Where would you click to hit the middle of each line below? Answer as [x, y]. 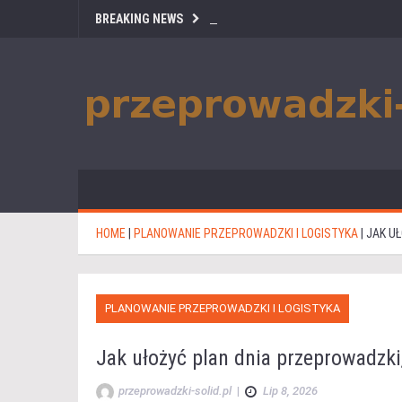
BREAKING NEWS [139, 19]
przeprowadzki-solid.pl [175, 391]
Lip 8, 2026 [290, 391]
